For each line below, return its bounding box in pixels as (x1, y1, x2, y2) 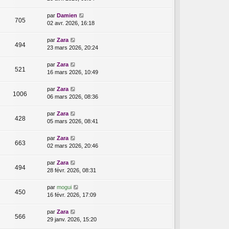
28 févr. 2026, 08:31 (47, 167, 96, 174)
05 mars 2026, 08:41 (47, 118, 98, 125)
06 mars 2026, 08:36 (47, 94, 98, 100)
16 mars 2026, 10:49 (47, 69, 98, 76)
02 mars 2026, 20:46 (47, 143, 98, 149)
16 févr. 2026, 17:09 (47, 192, 96, 198)
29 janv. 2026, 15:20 (47, 216, 97, 223)
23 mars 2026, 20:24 (47, 44, 98, 51)
